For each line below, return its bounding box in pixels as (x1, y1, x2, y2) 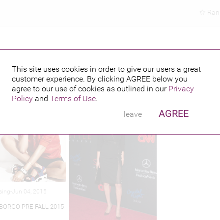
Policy (12, 94, 33, 103)
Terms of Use (50, 94, 96, 103)
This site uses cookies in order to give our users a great (12, 64, 201, 74)
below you (152, 74, 188, 83)
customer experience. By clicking (12, 74, 126, 83)
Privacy (168, 84, 194, 93)
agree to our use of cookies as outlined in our (12, 84, 168, 93)
